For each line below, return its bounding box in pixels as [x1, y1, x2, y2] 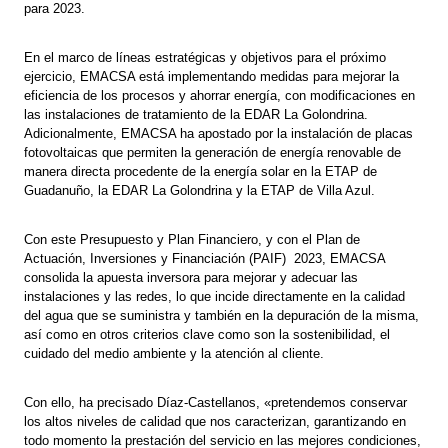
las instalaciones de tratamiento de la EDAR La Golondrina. [24, 107, 369, 123]
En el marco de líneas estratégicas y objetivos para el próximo [24, 50, 387, 66]
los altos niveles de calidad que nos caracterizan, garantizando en [24, 414, 407, 430]
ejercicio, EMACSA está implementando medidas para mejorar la [24, 69, 400, 85]
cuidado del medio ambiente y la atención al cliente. [24, 346, 325, 362]
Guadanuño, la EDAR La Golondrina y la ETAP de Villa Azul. [24, 183, 376, 199]
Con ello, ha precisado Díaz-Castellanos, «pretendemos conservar [24, 395, 408, 411]
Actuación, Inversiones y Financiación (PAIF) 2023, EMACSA [24, 251, 386, 267]
